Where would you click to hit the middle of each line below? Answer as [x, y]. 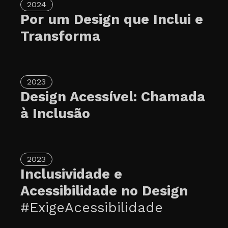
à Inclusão [55, 113]
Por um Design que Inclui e [112, 19]
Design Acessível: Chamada [113, 97]
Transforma [60, 36]
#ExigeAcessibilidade [92, 208]
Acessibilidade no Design [104, 191]
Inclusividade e [71, 174]
